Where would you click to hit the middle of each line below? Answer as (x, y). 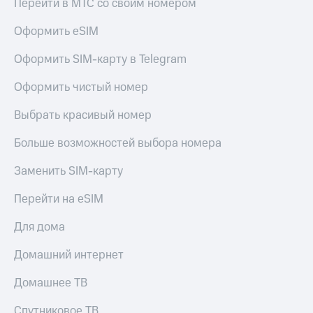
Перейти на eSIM (59, 199)
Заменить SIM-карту (68, 172)
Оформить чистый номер (81, 88)
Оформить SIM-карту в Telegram (100, 60)
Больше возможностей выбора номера (118, 144)
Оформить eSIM (56, 32)
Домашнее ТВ (51, 283)
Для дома (39, 227)
